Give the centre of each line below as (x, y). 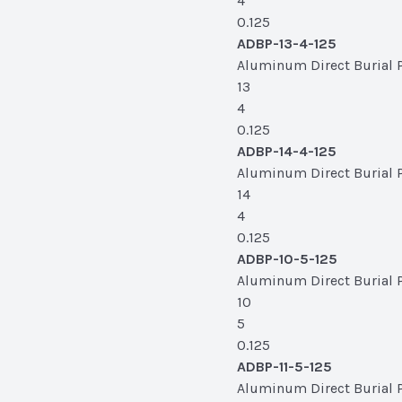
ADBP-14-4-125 (287, 151)
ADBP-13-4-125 (287, 44)
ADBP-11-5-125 (284, 367)
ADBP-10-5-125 (287, 259)
